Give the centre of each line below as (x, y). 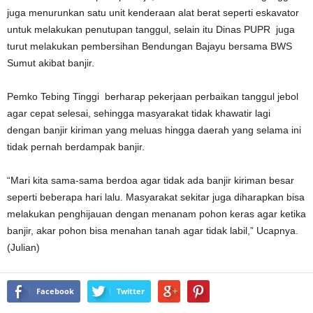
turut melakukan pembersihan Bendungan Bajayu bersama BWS (150, 46)
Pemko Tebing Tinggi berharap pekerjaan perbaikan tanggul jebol (153, 96)
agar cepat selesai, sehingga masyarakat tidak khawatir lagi (139, 113)
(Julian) (23, 247)
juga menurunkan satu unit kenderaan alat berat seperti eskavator (153, 13)
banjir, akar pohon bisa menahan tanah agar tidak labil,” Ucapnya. (153, 231)
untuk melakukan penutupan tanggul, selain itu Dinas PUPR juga (151, 29)
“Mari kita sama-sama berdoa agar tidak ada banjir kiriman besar (151, 180)
